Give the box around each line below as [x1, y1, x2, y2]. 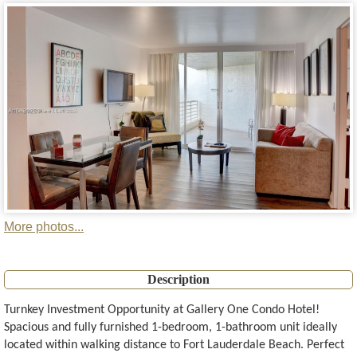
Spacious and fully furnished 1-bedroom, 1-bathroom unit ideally [4, 321, 337, 335]
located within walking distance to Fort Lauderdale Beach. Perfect [4, 339, 344, 352]
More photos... [4, 220, 84, 234]
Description [147, 273, 210, 287]
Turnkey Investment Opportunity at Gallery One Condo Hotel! [4, 304, 320, 317]
